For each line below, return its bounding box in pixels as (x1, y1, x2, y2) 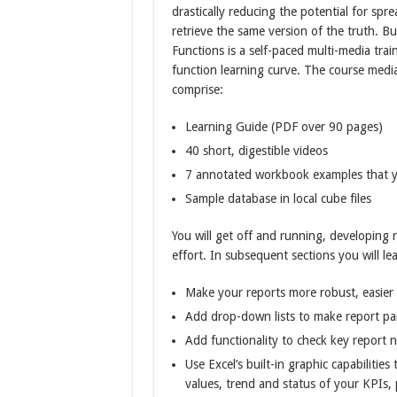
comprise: (171, 82, 223, 97)
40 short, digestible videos (184, 144, 328, 159)
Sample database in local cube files (184, 191, 371, 206)
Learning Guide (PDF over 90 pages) (184, 120, 383, 135)
